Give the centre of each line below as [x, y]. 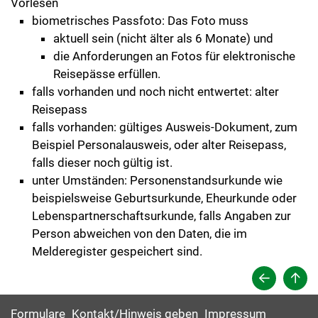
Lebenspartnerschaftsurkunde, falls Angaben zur [161, 216]
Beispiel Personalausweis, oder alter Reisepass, [159, 145]
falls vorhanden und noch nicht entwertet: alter [155, 92]
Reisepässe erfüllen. [107, 74]
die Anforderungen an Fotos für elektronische [174, 56]
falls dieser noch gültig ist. [102, 163]
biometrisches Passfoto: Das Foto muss [140, 21]
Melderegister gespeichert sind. [119, 251]
